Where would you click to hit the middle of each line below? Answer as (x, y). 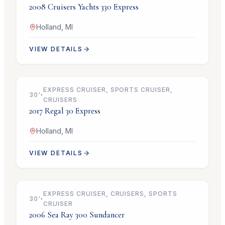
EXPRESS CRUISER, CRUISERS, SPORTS (110, 194)
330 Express (120, 7)
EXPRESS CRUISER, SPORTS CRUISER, (108, 90)
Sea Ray (60, 215)
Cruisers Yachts (73, 7)
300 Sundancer (100, 215)
